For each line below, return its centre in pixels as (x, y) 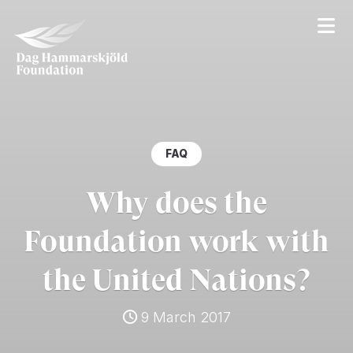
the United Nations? (176, 279)
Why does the (176, 202)
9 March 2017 (184, 317)
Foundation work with (176, 241)
